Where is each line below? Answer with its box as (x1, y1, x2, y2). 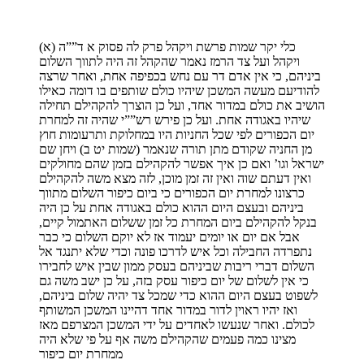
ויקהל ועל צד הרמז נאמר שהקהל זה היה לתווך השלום (39, 54, 300, 68)
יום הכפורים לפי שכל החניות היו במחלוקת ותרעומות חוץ (39, 127, 314, 141)
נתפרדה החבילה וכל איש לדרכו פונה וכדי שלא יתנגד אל (39, 244, 312, 258)
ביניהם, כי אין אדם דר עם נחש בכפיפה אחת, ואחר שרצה (39, 68, 321, 83)
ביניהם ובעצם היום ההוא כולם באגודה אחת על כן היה (39, 200, 304, 214)
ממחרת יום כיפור (39, 346, 123, 361)
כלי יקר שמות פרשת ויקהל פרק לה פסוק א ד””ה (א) (39, 39, 296, 54)
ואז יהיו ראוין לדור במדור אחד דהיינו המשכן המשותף (39, 302, 297, 317)
